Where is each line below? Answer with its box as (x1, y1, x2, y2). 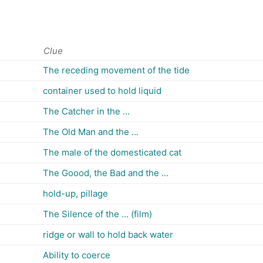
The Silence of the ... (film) (43, 208, 152, 220)
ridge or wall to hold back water (43, 229, 173, 240)
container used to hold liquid (43, 85, 161, 96)
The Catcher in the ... (43, 106, 130, 117)
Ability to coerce (43, 249, 110, 261)
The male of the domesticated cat (43, 147, 181, 158)
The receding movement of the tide (43, 65, 190, 76)
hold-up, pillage (43, 188, 108, 199)
